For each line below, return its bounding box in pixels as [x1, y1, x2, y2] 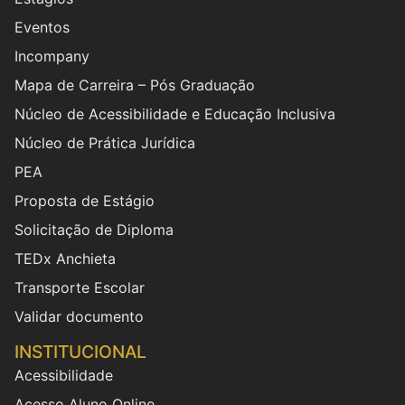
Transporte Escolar [14, 278, 145, 297]
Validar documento [14, 306, 144, 325]
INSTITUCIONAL [14, 341, 146, 363]
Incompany [14, 46, 89, 65]
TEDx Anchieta [14, 249, 116, 268]
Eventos [14, 17, 70, 36]
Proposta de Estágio [14, 191, 155, 210]
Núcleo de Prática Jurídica [14, 133, 195, 152]
